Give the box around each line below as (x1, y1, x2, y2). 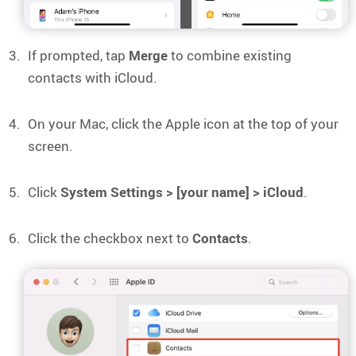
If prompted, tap (28, 45, 129, 64)
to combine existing (168, 45, 292, 64)
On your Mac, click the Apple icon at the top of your (28, 114, 339, 133)
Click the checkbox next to (28, 228, 192, 247)
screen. (28, 136, 73, 155)
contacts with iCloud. (28, 68, 157, 87)
